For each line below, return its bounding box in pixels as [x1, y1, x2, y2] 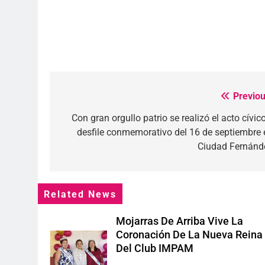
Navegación [61, 91, 137, 108]
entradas [61, 133, 117, 150]
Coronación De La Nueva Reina [116, 228, 263, 241]
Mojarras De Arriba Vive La [116, 215, 244, 227]
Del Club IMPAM [116, 242, 194, 254]
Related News [44, 189, 117, 200]
